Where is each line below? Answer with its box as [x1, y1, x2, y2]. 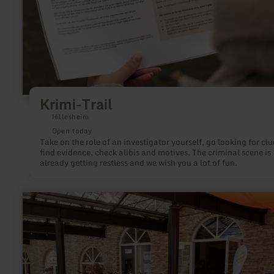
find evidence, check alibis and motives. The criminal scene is [39, 145, 271, 159]
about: [22, 210, 46, 221]
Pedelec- [22, 230, 56, 241]
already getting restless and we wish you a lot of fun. [39, 155, 237, 169]
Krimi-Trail [39, 92, 113, 116]
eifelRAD [22, 220, 61, 231]
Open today [51, 125, 92, 136]
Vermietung [22, 240, 67, 251]
